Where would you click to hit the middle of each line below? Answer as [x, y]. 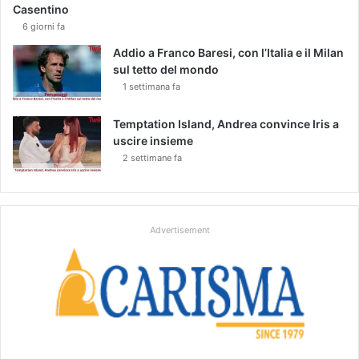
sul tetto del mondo [166, 69]
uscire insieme [153, 140]
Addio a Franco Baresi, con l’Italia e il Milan [228, 52]
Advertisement [179, 230]
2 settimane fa [152, 157]
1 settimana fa [151, 86]
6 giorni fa [44, 26]
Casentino [41, 9]
